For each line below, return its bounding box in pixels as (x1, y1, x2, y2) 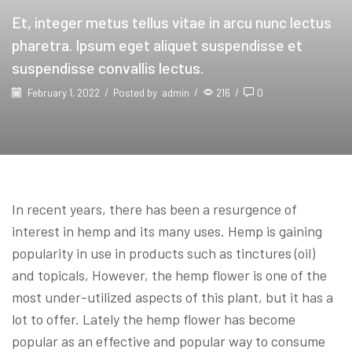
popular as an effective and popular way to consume (12, 332, 325, 350)
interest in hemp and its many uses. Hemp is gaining (12, 222, 322, 240)
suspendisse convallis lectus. (12, 57, 203, 77)
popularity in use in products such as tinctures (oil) (12, 244, 315, 262)
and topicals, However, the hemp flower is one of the (12, 266, 327, 284)
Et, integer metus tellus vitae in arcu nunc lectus (12, 12, 332, 31)
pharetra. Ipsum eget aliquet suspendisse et (12, 35, 302, 54)
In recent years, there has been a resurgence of (12, 200, 297, 218)
